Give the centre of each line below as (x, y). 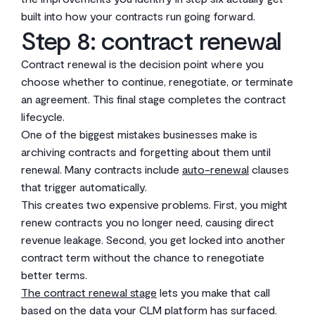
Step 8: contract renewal (152, 40)
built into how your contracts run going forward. (138, 16)
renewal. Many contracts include (102, 169)
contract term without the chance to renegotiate (143, 257)
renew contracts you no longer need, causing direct (148, 222)
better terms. (54, 275)
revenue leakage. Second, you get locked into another (153, 239)
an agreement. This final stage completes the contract (154, 99)
